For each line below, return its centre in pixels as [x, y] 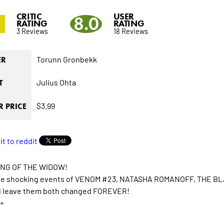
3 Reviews [32, 31]
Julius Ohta [56, 82]
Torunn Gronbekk [66, 59]
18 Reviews [130, 31]
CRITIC [29, 17]
